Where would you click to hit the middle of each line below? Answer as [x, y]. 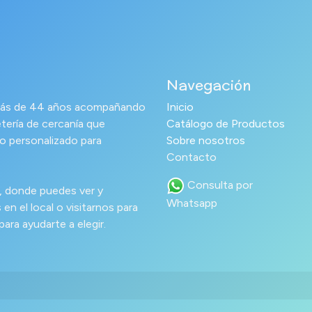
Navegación [209, 85]
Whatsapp [192, 203]
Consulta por [218, 185]
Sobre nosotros [206, 141]
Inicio [180, 107]
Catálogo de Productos [226, 124]
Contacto [192, 157]
